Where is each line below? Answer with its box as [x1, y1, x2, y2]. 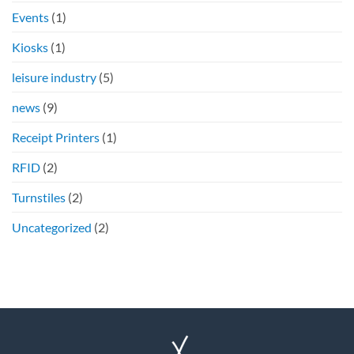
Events [12, 9, 49, 24]
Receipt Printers [12, 129, 100, 145]
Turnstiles [12, 189, 66, 205]
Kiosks [12, 39, 48, 55]
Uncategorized [12, 219, 92, 235]
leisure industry [12, 69, 96, 85]
